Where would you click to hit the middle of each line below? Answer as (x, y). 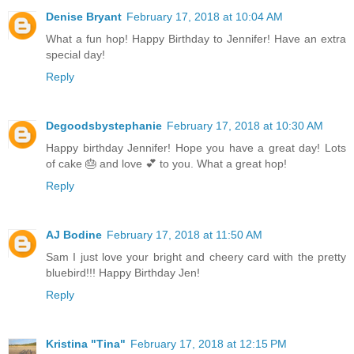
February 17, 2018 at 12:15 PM (209, 343)
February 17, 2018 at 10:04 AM (205, 16)
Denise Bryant (84, 16)
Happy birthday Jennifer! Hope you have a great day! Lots (196, 147)
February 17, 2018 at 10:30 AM (245, 125)
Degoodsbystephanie (104, 125)
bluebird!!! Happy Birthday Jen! (123, 272)
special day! (75, 54)
